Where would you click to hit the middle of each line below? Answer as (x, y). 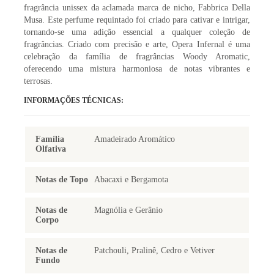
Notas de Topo (62, 180)
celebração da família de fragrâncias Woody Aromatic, (137, 57)
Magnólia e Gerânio (128, 210)
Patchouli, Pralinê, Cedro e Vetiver (154, 251)
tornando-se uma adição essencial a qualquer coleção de (137, 32)
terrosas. (38, 81)
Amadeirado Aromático (134, 139)
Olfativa (51, 149)
